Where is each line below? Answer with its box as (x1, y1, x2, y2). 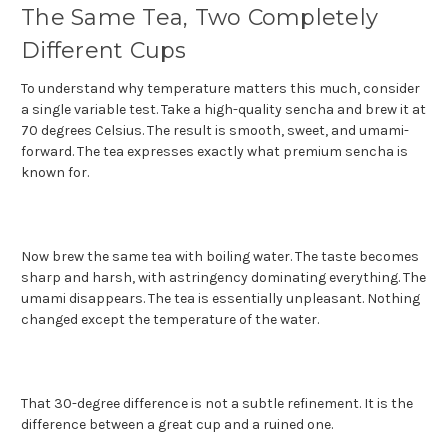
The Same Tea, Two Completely (21, 3, 378, 31)
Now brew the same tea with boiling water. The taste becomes (21, 247, 419, 265)
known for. (21, 163, 89, 181)
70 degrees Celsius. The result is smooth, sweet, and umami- (21, 121, 409, 139)
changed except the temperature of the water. (21, 310, 319, 328)
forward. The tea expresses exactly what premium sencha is (21, 142, 408, 160)
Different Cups (21, 36, 187, 64)
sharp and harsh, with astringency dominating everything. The (21, 268, 426, 286)
